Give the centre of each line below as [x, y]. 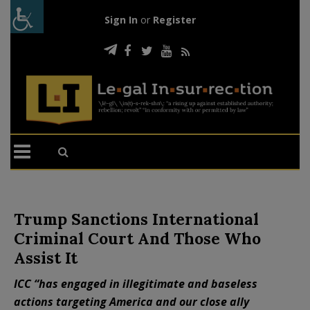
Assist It [46, 257]
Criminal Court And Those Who [137, 238]
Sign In [121, 20]
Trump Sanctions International [136, 219]
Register [174, 20]
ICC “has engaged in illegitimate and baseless [136, 283]
